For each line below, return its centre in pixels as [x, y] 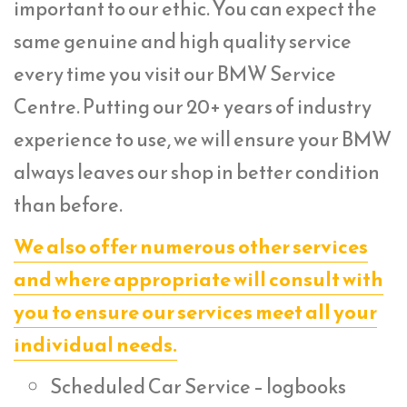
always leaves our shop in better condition [197, 172]
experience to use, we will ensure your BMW [203, 139]
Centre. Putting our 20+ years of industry [193, 106]
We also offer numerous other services [191, 246]
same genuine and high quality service [183, 41]
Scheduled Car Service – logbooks [198, 386]
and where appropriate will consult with [199, 279]
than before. [68, 204]
